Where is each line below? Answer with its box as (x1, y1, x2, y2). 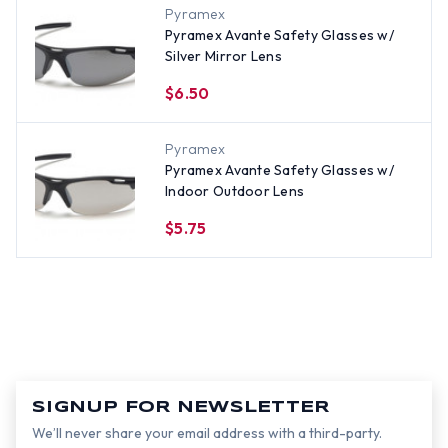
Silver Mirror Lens (165, 47, 283, 65)
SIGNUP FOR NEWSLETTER (32, 400, 330, 415)
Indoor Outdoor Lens (165, 182, 305, 200)
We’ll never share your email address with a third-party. (32, 424, 382, 442)
